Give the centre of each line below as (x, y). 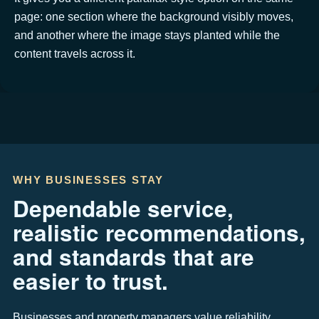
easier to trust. (90, 281)
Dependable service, (123, 208)
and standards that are (134, 256)
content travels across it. (75, 53)
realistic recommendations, (159, 232)
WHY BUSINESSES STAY (89, 179)
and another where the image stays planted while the (147, 35)
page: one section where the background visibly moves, (154, 16)
